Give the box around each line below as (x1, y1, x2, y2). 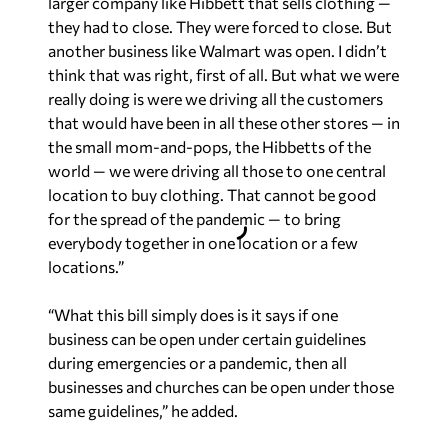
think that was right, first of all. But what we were (48, 65, 399, 84)
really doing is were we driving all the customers (48, 89, 383, 108)
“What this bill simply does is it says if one (48, 305, 338, 324)
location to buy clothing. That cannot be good (48, 185, 376, 204)
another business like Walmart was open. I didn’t (48, 41, 387, 60)
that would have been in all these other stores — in (48, 113, 400, 132)
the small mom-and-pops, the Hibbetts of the (48, 137, 371, 156)
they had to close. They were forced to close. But (48, 17, 392, 36)
